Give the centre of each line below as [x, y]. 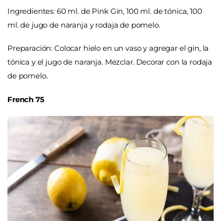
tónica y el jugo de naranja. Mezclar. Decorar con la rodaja [110, 62]
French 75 [26, 99]
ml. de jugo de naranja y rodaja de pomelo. [84, 25]
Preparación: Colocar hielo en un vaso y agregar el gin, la [108, 48]
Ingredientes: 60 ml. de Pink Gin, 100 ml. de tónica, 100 [105, 11]
